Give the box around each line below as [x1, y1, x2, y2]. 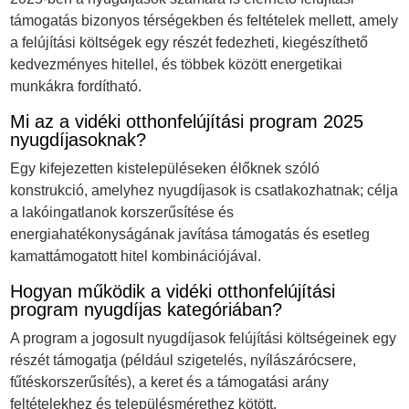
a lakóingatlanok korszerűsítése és [10, 204, 235, 221]
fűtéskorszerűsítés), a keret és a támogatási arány [10, 374, 330, 391]
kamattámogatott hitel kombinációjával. [10, 248, 262, 265]
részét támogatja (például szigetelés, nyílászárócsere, [10, 352, 357, 369]
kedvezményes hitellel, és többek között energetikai [10, 57, 343, 73]
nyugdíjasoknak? [10, 130, 147, 151]
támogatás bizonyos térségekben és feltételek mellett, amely [10, 13, 399, 29]
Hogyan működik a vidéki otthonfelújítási [10, 281, 336, 302]
